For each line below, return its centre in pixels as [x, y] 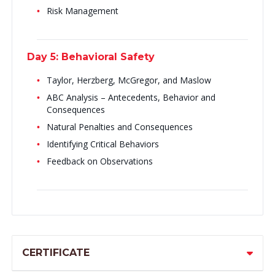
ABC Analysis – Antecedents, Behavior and [131, 97]
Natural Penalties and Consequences [119, 127]
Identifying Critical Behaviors [103, 144]
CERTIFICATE [56, 253]
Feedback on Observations [99, 161]
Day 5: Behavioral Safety [92, 57]
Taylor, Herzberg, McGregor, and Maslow [129, 80]
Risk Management [83, 11]
